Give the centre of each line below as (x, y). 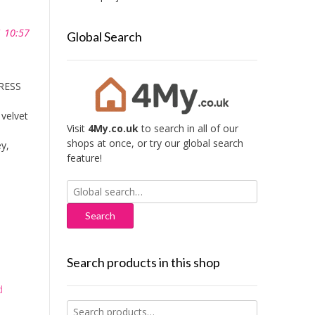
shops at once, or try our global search (155, 143)
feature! (84, 158)
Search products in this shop (143, 263)
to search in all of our (188, 129)
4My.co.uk (113, 129)
